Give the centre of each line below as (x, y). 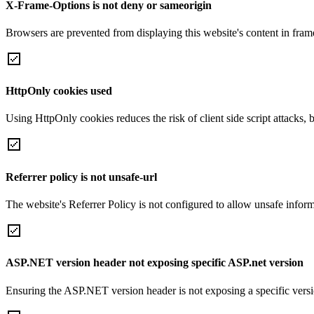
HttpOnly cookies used (59, 91)
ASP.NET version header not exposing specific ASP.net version (155, 263)
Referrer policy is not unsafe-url (81, 177)
